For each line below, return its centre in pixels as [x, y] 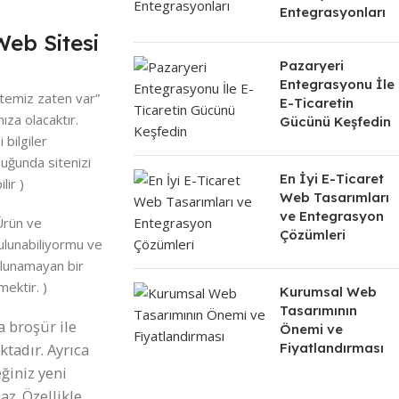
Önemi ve [311, 330]
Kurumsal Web [328, 292]
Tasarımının [318, 311]
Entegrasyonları [332, 12]
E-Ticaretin [316, 103]
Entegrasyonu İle [337, 85]
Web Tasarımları [334, 198]
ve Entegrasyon [331, 216]
